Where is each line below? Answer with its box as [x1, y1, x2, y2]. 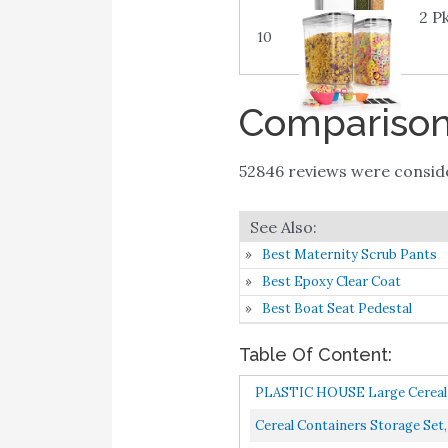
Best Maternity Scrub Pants [261, 246, 437, 264]
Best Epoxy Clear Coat [261, 273, 401, 291]
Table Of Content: [238, 344, 392, 366]
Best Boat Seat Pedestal [261, 300, 412, 318]
